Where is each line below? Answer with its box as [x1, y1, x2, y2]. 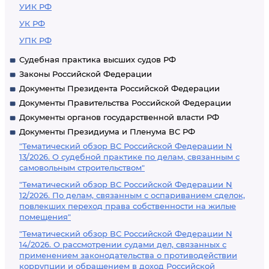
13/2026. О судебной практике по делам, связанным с [19, 152, 240, 162]
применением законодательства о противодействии [19, 250, 237, 260]
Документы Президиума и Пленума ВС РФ [19, 127, 195, 136]
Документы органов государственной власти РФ [19, 112, 219, 122]
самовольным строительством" [19, 163, 145, 172]
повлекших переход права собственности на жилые [19, 201, 236, 211]
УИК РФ [19, 2, 52, 11]
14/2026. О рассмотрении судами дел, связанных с [19, 240, 226, 249]
